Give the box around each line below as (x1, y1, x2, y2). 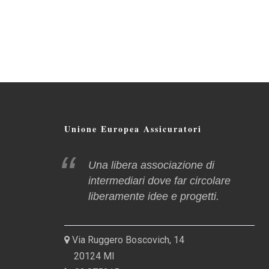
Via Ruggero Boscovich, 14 (70, 234, 184, 246)
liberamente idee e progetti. (88, 190, 219, 202)
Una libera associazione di (88, 159, 214, 171)
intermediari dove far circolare (88, 175, 231, 187)
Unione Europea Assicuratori (64, 122, 202, 135)
